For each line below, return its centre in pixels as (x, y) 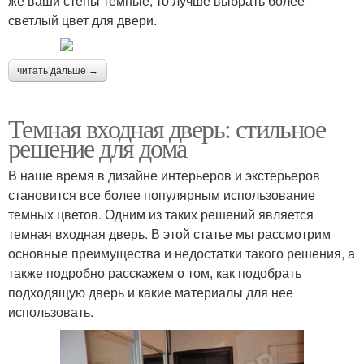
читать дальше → (58, 70)
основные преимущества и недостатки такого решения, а (182, 253)
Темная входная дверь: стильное (167, 128)
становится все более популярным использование (162, 194)
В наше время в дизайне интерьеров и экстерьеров (164, 175)
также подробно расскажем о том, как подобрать (155, 272)
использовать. (51, 311)
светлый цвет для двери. (82, 19)
